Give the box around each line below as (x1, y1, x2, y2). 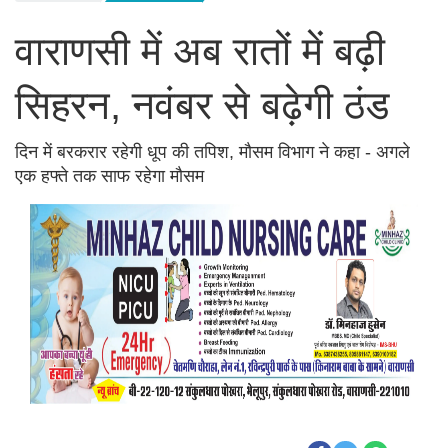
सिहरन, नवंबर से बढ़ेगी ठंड (15, 83, 400, 128)
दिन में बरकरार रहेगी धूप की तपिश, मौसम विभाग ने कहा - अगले (15, 142, 410, 163)
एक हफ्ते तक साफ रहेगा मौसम (15, 166, 204, 187)
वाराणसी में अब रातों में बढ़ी (15, 29, 385, 74)
